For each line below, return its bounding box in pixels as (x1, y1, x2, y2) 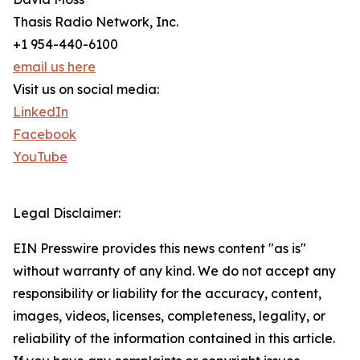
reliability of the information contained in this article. (13, 330, 335, 347)
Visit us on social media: (13, 81, 159, 98)
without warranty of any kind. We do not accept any (13, 263, 336, 280)
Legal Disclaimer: (13, 205, 121, 222)
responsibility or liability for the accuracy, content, (13, 285, 321, 302)
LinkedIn (13, 104, 68, 121)
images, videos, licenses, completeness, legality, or (13, 308, 325, 325)
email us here (13, 59, 96, 76)
